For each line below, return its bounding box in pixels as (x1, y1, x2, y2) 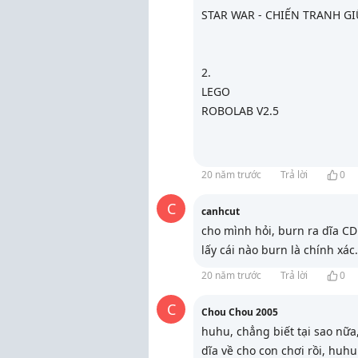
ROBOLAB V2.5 (201, 103, 279, 118)
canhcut (201, 205, 240, 218)
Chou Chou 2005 (201, 305, 278, 319)
